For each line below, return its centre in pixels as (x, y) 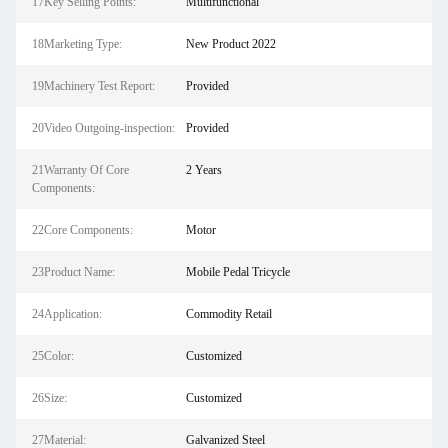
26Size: (49, 398)
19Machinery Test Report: (93, 86)
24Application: (67, 314)
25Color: (53, 356)
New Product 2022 (230, 44)
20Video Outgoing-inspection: (103, 128)
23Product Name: (73, 272)
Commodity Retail (228, 314)
